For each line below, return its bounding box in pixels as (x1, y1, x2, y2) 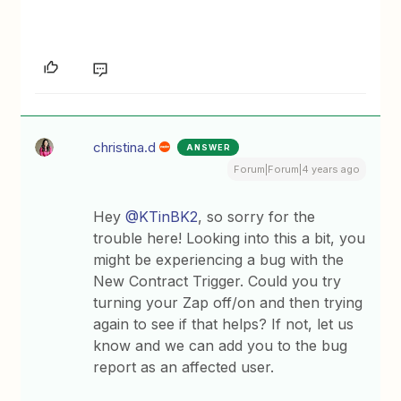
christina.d (93, 139, 157, 156)
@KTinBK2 (125, 208, 199, 226)
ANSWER (186, 142, 232, 152)
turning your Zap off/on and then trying (93, 294, 363, 311)
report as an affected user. (93, 358, 275, 376)
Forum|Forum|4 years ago (233, 163, 360, 175)
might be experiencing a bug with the (93, 251, 345, 269)
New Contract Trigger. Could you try (93, 272, 342, 290)
